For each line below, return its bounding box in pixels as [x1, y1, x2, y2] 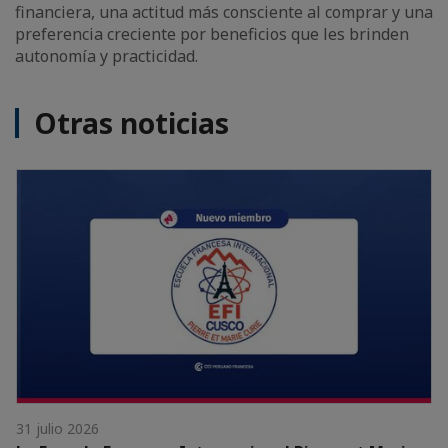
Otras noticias [34, 104, 229, 142]
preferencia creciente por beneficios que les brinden [15, 23, 409, 45]
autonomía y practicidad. [15, 45, 198, 67]
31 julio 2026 [16, 418, 99, 438]
